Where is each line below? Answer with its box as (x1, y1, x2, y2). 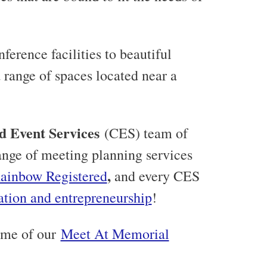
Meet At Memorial (60, 223, 169, 243)
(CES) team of (99, 123, 188, 142)
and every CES (114, 166, 200, 185)
